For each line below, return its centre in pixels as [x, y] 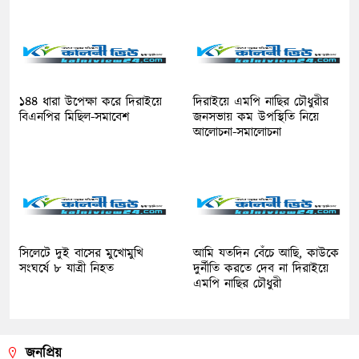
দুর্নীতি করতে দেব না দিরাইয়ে [261, 268]
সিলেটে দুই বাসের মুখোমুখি [81, 253]
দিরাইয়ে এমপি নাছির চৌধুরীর [261, 101]
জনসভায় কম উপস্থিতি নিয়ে [256, 117]
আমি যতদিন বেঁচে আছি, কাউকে [266, 253]
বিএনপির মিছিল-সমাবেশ [75, 117]
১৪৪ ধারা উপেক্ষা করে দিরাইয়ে [91, 101]
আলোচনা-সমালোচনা [237, 132]
